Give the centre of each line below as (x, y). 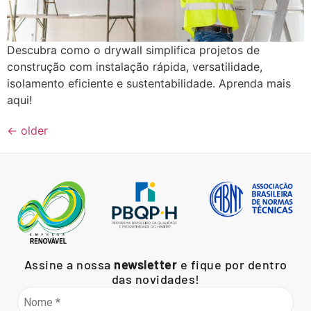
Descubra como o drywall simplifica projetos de (133, 50)
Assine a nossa (69, 264)
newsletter (145, 264)
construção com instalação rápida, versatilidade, (135, 67)
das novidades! (155, 279)
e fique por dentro (232, 264)
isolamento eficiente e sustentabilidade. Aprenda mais (149, 84)
